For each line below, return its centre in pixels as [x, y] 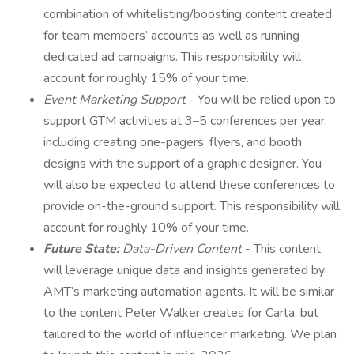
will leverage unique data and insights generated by [184, 270]
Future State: [83, 249]
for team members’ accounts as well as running [171, 36]
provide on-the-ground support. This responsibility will [192, 206]
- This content [283, 249]
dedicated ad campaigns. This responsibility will [172, 57]
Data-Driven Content [184, 249]
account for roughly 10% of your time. [146, 228]
